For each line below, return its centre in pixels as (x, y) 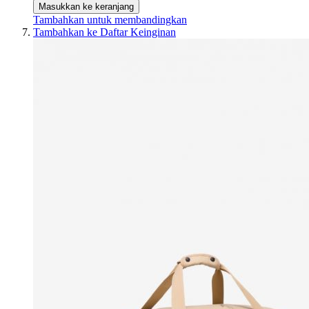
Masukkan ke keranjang (86, 7)
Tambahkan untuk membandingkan (110, 20)
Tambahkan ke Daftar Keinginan (104, 32)
